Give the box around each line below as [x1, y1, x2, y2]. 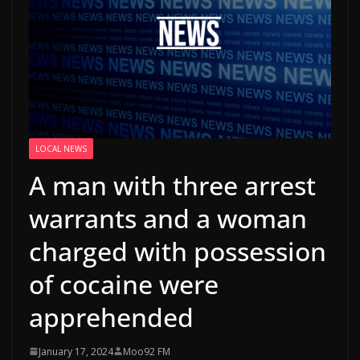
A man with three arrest [29, 167, 316, 202]
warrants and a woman [29, 200, 307, 235]
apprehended [29, 299, 194, 334]
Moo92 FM [123, 344, 170, 358]
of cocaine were [29, 266, 219, 301]
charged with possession [29, 233, 326, 268]
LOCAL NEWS [35, 142, 87, 154]
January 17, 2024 [39, 344, 113, 358]
